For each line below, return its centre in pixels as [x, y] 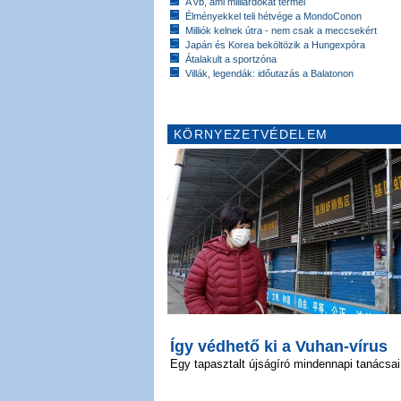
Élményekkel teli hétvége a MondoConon [273, 16]
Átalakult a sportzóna [231, 59]
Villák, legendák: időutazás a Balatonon [269, 73]
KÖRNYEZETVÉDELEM [251, 134]
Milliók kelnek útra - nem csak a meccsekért [281, 30]
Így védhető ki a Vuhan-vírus [279, 346]
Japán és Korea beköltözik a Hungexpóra [275, 44]
